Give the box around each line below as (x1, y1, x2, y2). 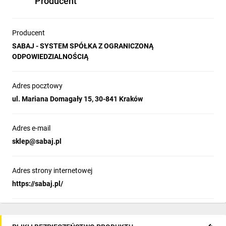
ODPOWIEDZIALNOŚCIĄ (12, 52, 88, 61)
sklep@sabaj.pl (12, 137, 62, 145)
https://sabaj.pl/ (12, 180, 63, 188)
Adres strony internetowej (12, 166, 92, 175)
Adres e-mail (12, 124, 50, 132)
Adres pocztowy (12, 82, 63, 90)
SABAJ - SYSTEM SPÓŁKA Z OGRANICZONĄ (12, 42, 153, 50)
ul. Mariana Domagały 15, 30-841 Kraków (12, 95, 143, 103)
